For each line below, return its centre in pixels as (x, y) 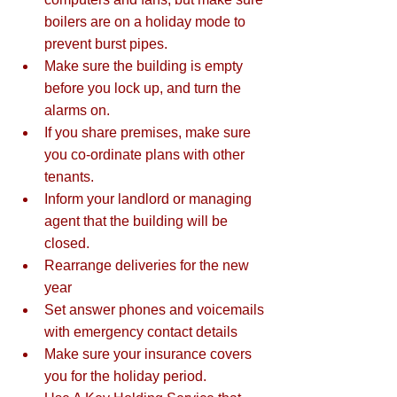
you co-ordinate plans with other (146, 155)
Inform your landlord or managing (150, 199)
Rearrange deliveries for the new (148, 266)
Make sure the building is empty (145, 66)
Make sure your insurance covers (150, 354)
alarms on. (81, 111)
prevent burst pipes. (109, 44)
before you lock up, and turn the (144, 89)
